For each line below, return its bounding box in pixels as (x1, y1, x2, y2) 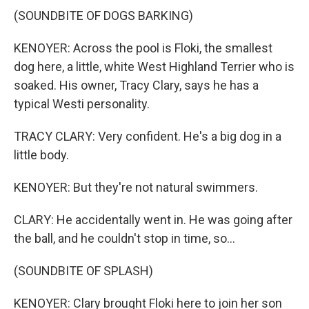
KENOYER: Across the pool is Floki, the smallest (14, 41, 272, 55)
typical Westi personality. (14, 97, 150, 111)
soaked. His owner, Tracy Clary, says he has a (14, 78, 259, 92)
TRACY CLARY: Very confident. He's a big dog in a (14, 129, 281, 143)
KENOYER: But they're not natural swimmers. (14, 180, 258, 195)
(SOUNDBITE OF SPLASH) (14, 263, 153, 278)
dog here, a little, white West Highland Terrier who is (14, 59, 295, 74)
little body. (14, 148, 69, 162)
